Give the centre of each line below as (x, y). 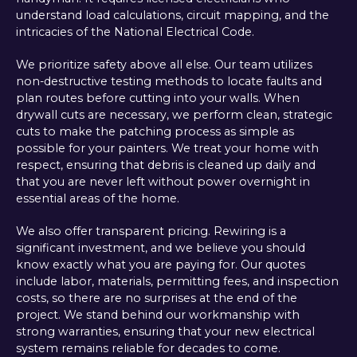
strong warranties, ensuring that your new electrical (165, 332)
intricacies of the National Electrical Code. (135, 31)
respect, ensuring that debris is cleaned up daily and (165, 165)
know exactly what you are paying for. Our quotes (160, 265)
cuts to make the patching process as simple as (155, 132)
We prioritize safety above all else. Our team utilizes (164, 65)
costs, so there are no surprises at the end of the (156, 298)
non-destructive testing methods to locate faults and (169, 82)
